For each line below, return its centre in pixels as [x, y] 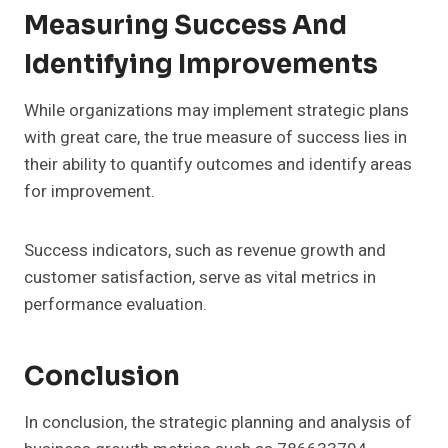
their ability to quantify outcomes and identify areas [218, 165]
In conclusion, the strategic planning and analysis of [218, 423]
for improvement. [89, 192]
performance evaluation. [115, 305]
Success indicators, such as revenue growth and [205, 251]
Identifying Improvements [201, 65]
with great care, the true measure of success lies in [215, 138]
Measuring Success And [185, 26]
